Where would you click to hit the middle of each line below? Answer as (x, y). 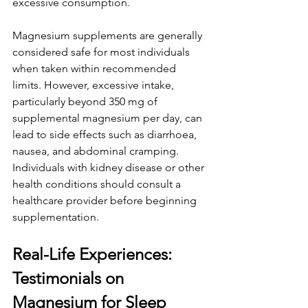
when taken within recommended (96, 68)
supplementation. (57, 217)
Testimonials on (70, 278)
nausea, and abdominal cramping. (97, 151)
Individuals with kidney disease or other (110, 167)
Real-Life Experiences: (94, 254)
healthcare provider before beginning (106, 200)
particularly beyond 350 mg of (86, 101)
